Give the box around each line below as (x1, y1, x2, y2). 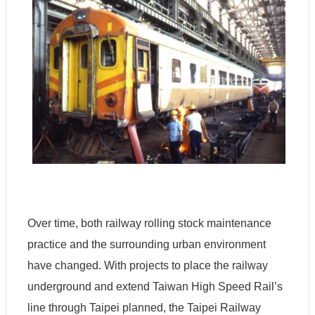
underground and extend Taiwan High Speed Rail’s (27, 280, 283, 292)
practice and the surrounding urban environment (27, 238, 266, 250)
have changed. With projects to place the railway (27, 259, 268, 271)
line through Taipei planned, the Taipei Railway (27, 301, 261, 314)
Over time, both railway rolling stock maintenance (27, 217, 271, 229)
